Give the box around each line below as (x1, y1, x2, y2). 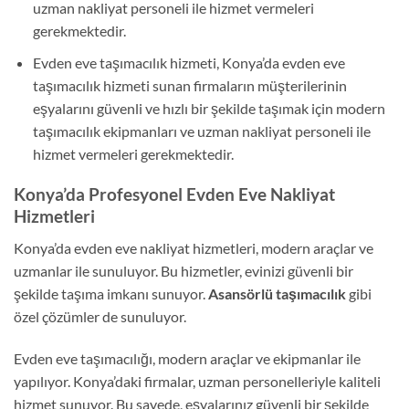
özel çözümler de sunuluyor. (14, 308, 186, 326)
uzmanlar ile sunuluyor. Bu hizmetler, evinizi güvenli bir (14, 262, 353, 280)
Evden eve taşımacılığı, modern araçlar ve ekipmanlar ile (14, 349, 361, 367)
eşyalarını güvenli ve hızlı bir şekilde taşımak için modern (32, 99, 385, 117)
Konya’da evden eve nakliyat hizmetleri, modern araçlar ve (14, 239, 373, 257)
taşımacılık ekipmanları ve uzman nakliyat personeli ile (32, 121, 371, 140)
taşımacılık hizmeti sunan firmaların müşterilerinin (32, 76, 347, 94)
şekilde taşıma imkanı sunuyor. (14, 285, 208, 303)
